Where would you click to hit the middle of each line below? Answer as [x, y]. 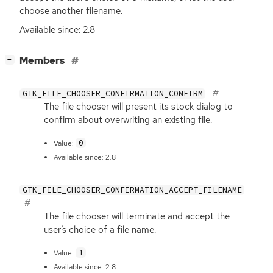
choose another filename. [71, 11]
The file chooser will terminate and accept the [137, 216]
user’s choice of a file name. [100, 229]
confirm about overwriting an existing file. [128, 120]
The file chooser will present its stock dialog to [138, 106]
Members [43, 61]
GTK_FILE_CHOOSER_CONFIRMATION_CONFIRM [112, 93]
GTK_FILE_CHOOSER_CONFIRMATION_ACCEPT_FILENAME [132, 190]
